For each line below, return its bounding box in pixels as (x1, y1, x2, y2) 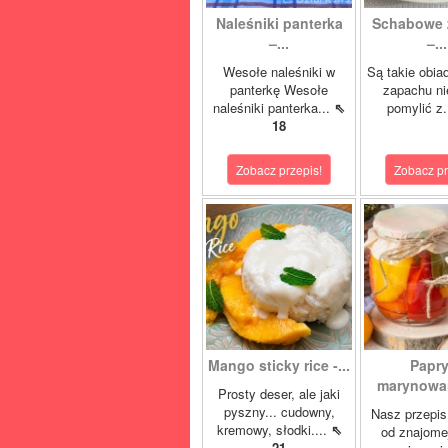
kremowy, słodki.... (216, 420, 331, 439)
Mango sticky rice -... (208, 355, 350, 375)
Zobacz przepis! (236, 161, 322, 178)
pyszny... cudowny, (223, 402, 335, 421)
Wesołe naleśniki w (223, 62, 335, 81)
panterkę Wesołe (230, 80, 328, 99)
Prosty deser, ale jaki (218, 384, 340, 403)
